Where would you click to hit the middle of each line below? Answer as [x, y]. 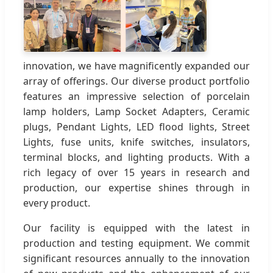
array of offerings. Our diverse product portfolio [136, 81]
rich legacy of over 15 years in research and [136, 172]
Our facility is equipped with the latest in [136, 228]
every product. [57, 203]
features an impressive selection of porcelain [136, 96]
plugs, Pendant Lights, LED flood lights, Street [136, 126]
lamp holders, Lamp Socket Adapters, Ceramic [136, 111]
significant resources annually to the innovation [136, 258]
